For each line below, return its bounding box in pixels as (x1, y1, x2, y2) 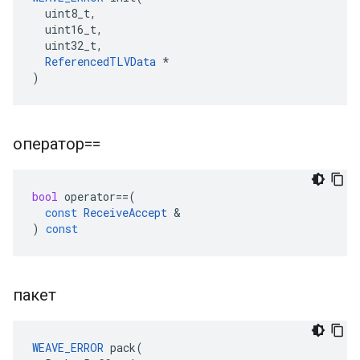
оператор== (13, 134, 104, 153)
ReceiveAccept (84, 205, 167, 220)
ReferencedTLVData (45, 54, 156, 69)
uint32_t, (32, 38, 103, 53)
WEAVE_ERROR (32, 340, 104, 355)
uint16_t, (32, 22, 103, 37)
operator (64, 189, 116, 204)
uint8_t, (32, 6, 96, 21)
